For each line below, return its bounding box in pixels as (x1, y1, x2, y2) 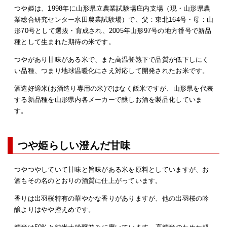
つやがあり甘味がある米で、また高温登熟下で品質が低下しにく (14, 56, 209, 64)
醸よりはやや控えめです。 (14, 205, 95, 213)
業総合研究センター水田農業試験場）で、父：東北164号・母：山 (14, 16, 214, 24)
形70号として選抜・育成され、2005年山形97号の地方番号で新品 (14, 27, 212, 35)
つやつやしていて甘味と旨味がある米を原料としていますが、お (14, 165, 209, 173)
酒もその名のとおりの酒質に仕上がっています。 (14, 176, 162, 184)
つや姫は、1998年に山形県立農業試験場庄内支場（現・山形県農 (14, 5, 211, 13)
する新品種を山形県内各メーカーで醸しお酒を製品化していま (14, 96, 203, 104)
